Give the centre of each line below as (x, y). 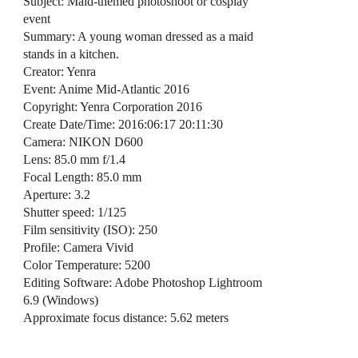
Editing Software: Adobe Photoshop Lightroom (142, 282)
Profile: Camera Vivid (78, 247)
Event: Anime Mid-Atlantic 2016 (106, 89)
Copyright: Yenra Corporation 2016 (112, 106)
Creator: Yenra (59, 71)
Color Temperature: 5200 (86, 265)
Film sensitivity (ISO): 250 (90, 229)
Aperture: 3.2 (56, 194)
